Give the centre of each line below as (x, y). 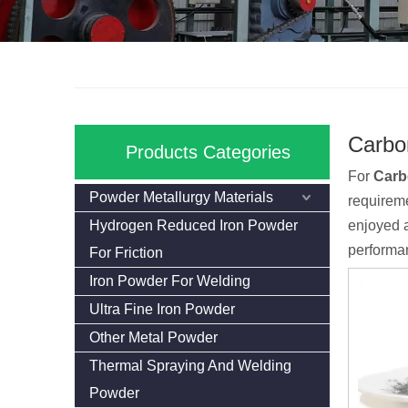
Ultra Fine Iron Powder (162, 309)
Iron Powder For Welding (170, 281)
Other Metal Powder (153, 337)
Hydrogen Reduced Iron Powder (194, 225)
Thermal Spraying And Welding (190, 366)
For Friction (126, 253)
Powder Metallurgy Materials (181, 197)
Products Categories (208, 152)
